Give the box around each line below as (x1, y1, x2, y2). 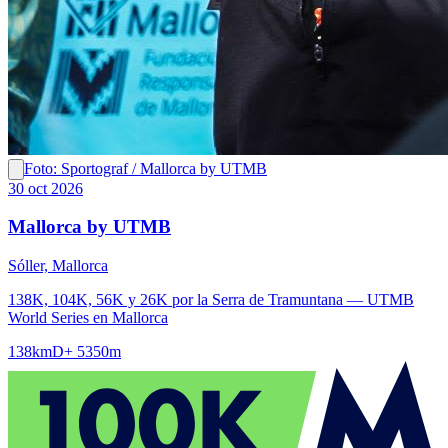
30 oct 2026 (8, 179, 83, 197)
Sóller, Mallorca (8, 257, 108, 275)
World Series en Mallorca (8, 309, 168, 327)
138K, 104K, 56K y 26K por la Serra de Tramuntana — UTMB (8, 291, 414, 309)
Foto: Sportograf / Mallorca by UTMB (24, 159, 267, 177)
